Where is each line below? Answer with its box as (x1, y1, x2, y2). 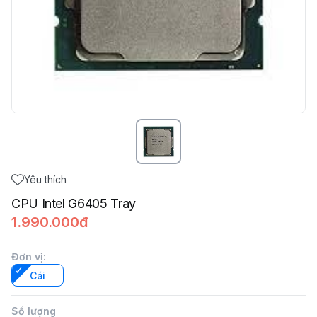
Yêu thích (24, 173, 67, 185)
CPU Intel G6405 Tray (11, 196, 136, 211)
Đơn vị (11, 250, 43, 263)
